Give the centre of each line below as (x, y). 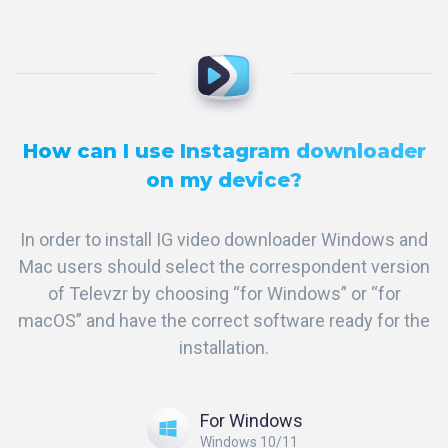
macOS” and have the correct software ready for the (224, 320)
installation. (224, 347)
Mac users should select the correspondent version (224, 266)
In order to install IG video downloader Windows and (224, 239)
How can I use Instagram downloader (224, 150)
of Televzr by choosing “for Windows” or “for (224, 293)
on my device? (224, 179)
